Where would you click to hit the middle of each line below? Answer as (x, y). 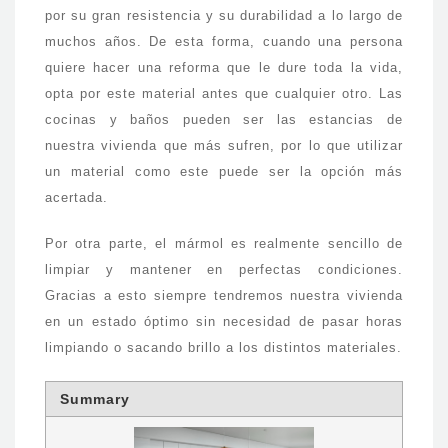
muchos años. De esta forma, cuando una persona (224, 42)
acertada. (76, 198)
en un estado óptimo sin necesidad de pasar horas (224, 322)
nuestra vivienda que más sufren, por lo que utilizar (224, 146)
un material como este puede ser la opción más (224, 172)
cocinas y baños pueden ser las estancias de (224, 120)
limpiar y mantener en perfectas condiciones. (224, 270)
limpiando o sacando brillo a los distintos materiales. (223, 348)
